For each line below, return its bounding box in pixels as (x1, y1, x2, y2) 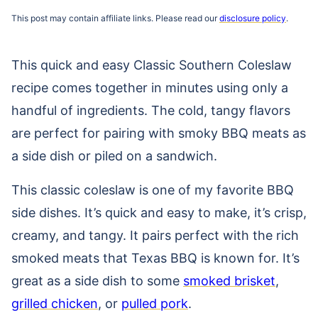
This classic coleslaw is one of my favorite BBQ (11, 182, 294, 197)
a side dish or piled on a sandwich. (11, 148, 217, 163)
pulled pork (121, 296, 188, 311)
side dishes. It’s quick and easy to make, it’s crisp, (11, 205, 307, 220)
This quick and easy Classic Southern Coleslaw (11, 57, 292, 72)
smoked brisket (183, 273, 275, 288)
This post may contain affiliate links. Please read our (11, 13, 219, 23)
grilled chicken (11, 296, 98, 311)
